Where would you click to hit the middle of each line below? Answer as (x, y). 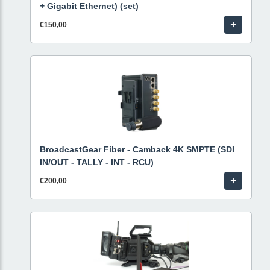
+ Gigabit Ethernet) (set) (89, 6)
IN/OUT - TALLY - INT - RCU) (97, 162)
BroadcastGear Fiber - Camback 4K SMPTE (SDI (137, 149)
